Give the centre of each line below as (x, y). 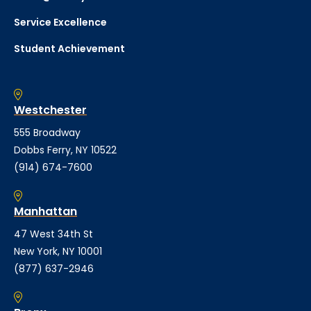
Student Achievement (69, 49)
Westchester (50, 110)
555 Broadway (47, 133)
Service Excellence (60, 23)
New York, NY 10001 (58, 252)
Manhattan (45, 212)
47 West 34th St (53, 234)
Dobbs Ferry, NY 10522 (65, 150)
